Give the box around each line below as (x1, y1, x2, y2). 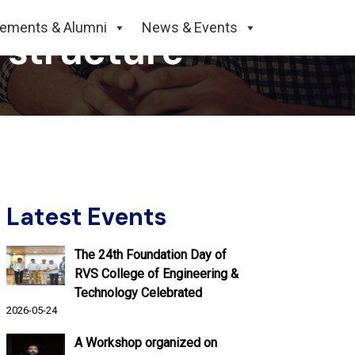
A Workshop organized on (74, 334, 217, 350)
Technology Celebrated (74, 284, 202, 300)
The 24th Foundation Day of (74, 246, 227, 262)
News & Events (142, 19, 238, 36)
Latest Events (6, 200, 166, 232)
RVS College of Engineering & (74, 265, 239, 281)
